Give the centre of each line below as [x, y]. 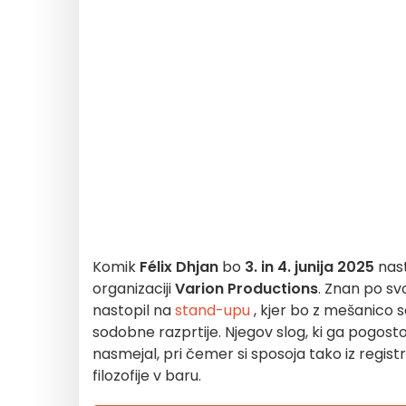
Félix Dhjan [179, 267]
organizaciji [134, 289]
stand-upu [214, 310]
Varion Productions [246, 289]
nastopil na [134, 310]
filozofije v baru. [147, 376]
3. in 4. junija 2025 [309, 267]
